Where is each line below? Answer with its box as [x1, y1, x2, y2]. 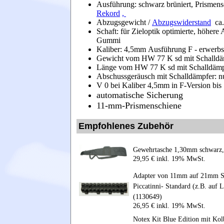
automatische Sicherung [96, 89, 183, 100]
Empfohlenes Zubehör [78, 120, 173, 131]
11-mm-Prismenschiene [96, 100, 181, 110]
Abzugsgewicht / [96, 17, 152, 26]
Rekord [96, 8, 120, 17]
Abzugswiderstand [152, 17, 211, 26]
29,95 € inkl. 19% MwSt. [133, 154, 205, 162]
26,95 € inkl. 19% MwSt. [133, 201, 205, 209]
